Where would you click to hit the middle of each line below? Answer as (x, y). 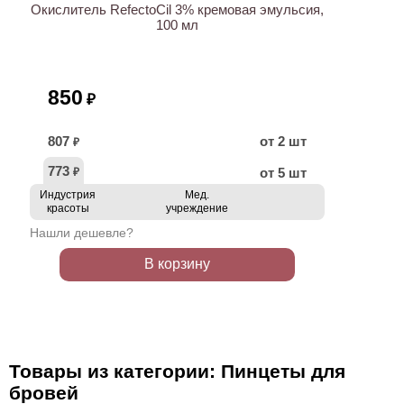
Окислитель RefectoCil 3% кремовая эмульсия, (177, 9)
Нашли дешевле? (82, 233)
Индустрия (68, 195)
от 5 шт (283, 173)
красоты (68, 208)
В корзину (177, 264)
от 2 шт (283, 141)
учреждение (197, 208)
